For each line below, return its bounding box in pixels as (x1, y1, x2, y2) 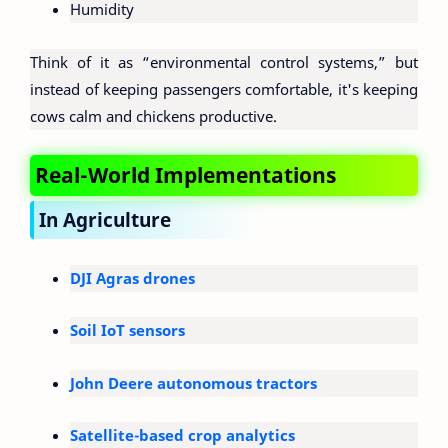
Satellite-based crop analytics (70, 425, 295, 446)
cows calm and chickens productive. (30, 105, 277, 126)
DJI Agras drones (70, 267, 195, 288)
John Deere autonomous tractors (70, 372, 317, 393)
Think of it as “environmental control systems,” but (30, 51, 418, 72)
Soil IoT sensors (70, 320, 185, 341)
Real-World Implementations (35, 161, 336, 190)
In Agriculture (39, 206, 171, 234)
